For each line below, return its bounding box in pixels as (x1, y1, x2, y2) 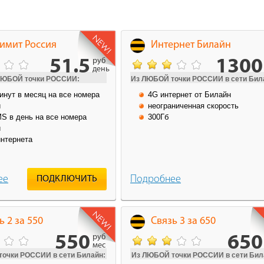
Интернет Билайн (151, 39, 231, 51)
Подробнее (130, 173, 181, 185)
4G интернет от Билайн (148, 90, 231, 99)
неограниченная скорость (148, 101, 239, 110)
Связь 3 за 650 (151, 215, 216, 227)
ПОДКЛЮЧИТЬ (37, 174, 97, 184)
